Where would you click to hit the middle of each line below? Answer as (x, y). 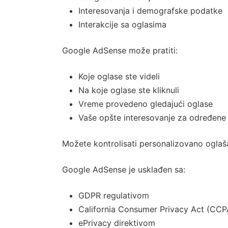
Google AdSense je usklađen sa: (124, 169)
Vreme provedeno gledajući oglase (146, 104)
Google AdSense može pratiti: (120, 50)
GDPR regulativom (114, 195)
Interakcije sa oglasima (122, 24)
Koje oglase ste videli (119, 76)
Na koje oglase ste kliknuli (129, 90)
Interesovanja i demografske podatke (150, 11)
